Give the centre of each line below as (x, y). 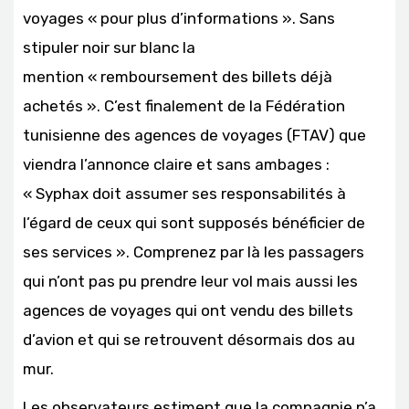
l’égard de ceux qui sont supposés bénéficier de (194, 223)
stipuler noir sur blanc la (109, 48)
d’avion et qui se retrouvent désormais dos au (189, 340)
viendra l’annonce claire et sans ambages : (176, 165)
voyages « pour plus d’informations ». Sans (179, 19)
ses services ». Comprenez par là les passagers (194, 252)
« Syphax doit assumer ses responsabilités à (184, 194)
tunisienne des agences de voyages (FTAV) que (194, 136)
